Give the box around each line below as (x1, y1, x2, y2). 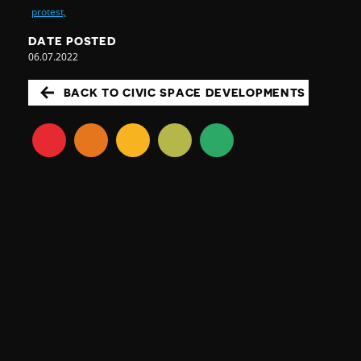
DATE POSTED (27, 35, 117, 48)
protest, (31, 5, 66, 19)
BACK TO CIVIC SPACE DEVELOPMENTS (63, 87, 306, 99)
